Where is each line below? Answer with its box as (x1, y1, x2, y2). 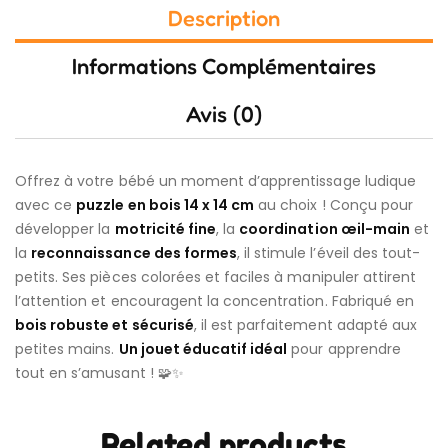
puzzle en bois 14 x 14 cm (76, 195, 255, 216)
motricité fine (114, 219, 216, 240)
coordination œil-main (239, 219, 410, 240)
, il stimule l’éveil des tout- (236, 243, 421, 264)
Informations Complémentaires (72, 53, 376, 80)
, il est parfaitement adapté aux (193, 315, 417, 336)
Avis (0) (186, 101, 262, 128)
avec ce (15, 195, 77, 216)
